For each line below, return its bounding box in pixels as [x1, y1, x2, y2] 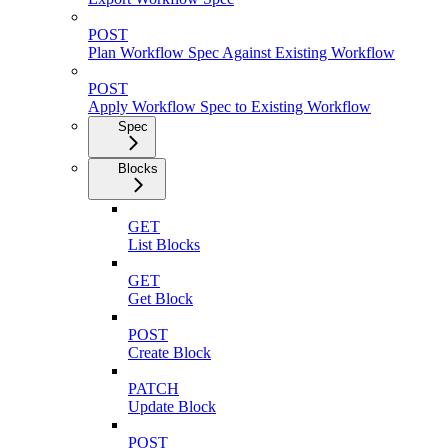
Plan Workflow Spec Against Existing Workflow [88, 44, 395, 62]
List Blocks [128, 236, 200, 254]
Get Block [128, 290, 193, 308]
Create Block [128, 344, 211, 362]
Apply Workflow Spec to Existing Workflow [88, 98, 371, 116]
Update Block [128, 398, 216, 416]
